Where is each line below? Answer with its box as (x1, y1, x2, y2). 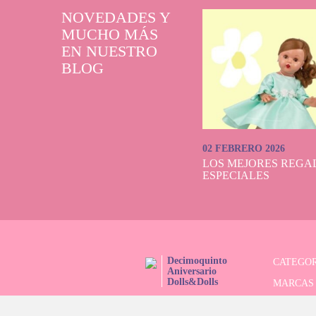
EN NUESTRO (61, 42, 157, 60)
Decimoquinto (167, 255, 227, 266)
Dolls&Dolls (167, 276, 218, 287)
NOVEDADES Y (61, 8, 170, 26)
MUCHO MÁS (61, 25, 158, 43)
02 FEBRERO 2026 (202, 143, 285, 154)
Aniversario (167, 266, 217, 276)
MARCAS (273, 278, 314, 288)
